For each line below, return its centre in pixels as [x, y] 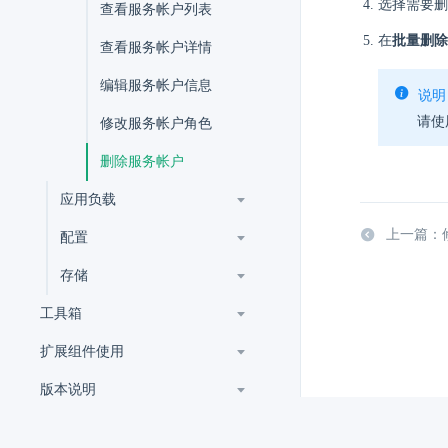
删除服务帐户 [142, 161]
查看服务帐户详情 [156, 47]
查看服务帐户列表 [156, 9]
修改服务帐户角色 [156, 123]
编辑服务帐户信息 [156, 85]
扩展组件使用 [82, 351]
